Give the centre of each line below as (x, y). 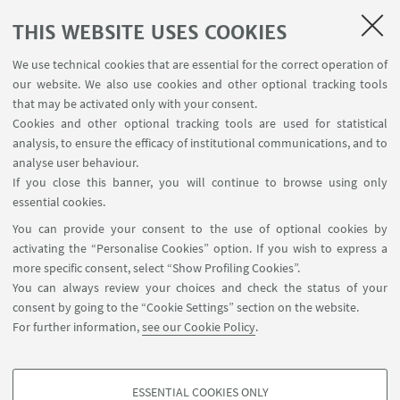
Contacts (200, 375)
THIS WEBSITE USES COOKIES (150, 32)
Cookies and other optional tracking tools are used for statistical (200, 123)
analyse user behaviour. (75, 162)
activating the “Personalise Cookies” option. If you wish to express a (200, 248)
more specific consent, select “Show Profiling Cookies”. (156, 268)
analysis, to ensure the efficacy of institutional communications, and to (200, 143)
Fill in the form (200, 204)
